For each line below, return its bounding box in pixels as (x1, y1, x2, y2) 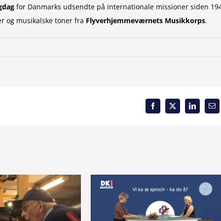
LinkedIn (191, 105, 218, 112)
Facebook (152, 105, 179, 112)
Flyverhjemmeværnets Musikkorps (86, 16, 205, 26)
